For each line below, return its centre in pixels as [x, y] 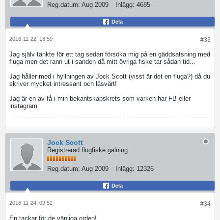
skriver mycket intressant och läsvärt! [63, 84]
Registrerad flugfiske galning [87, 150]
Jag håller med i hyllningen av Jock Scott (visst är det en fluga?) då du [110, 76]
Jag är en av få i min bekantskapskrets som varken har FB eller [100, 98]
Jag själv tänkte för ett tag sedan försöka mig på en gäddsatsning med [110, 54]
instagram [24, 106]
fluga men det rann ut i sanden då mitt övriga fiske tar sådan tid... [102, 62]
